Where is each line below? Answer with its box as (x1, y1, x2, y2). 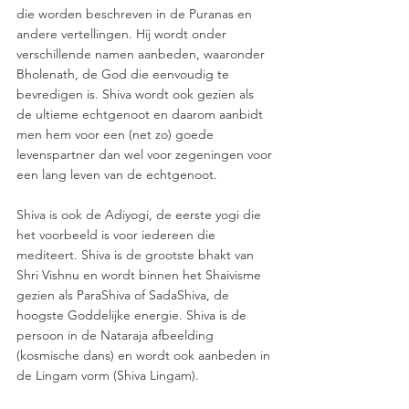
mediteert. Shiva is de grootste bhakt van (16, 246, 257, 263)
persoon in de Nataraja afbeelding (16, 327, 217, 343)
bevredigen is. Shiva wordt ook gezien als (16, 86, 257, 102)
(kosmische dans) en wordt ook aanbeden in (16, 347, 274, 363)
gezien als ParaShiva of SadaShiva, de (16, 287, 233, 303)
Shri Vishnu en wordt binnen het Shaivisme (16, 267, 265, 283)
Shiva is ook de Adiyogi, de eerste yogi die (16, 206, 265, 223)
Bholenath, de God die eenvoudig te (16, 66, 233, 82)
